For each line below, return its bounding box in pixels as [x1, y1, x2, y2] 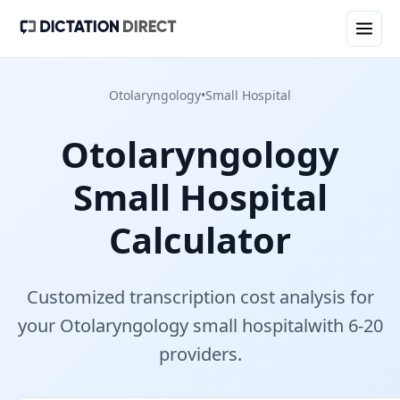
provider [158, 342, 229, 367]
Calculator [109, 215, 291, 265]
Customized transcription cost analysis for [26, 285, 374, 310]
